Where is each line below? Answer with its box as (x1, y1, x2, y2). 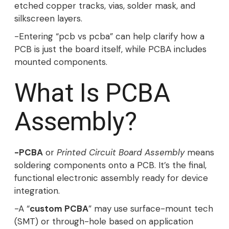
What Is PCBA (14, 78, 170, 108)
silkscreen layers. (14, 13, 82, 24)
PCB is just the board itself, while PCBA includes (14, 43, 207, 55)
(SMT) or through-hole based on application (14, 216, 193, 227)
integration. (14, 185, 60, 196)
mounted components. (14, 56, 107, 67)
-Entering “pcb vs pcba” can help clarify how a (14, 31, 204, 42)
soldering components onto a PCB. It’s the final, (14, 159, 207, 171)
